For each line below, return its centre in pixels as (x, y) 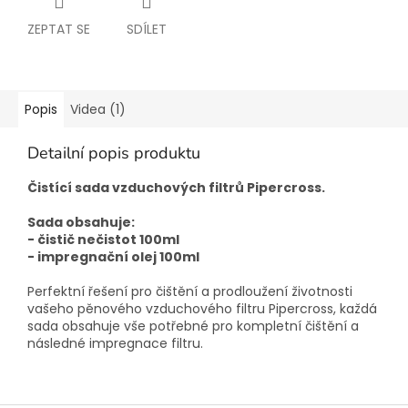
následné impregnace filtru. (115, 344)
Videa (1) (98, 110)
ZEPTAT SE (59, 30)
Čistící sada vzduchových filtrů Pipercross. (176, 188)
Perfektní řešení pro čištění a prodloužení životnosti (190, 292)
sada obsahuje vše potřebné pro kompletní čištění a (193, 326)
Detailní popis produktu (114, 153)
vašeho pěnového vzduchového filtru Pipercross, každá (202, 309)
